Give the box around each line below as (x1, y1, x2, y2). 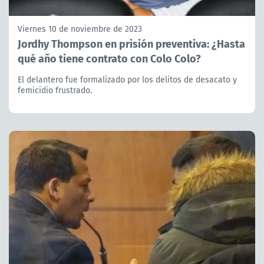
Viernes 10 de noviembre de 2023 (18, 23, 142, 35)
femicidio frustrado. (18, 84, 92, 97)
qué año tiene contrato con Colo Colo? (18, 50, 201, 67)
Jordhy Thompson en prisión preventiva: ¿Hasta (18, 35, 245, 52)
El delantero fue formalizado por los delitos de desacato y (18, 74, 237, 86)
